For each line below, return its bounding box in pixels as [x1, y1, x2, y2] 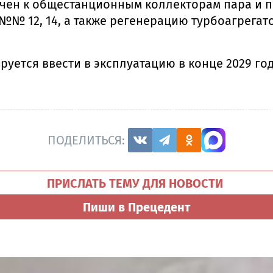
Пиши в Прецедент [83, 200, 190, 215]
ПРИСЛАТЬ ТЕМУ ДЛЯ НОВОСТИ [47, 176, 226, 191]
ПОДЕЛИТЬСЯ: [48, 132, 128, 147]
